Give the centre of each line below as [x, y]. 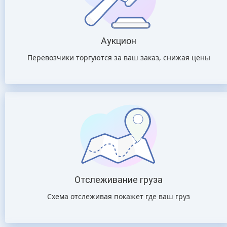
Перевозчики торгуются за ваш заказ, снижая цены [119, 58]
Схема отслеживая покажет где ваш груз [119, 196]
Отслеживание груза [119, 180]
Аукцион [119, 41]
